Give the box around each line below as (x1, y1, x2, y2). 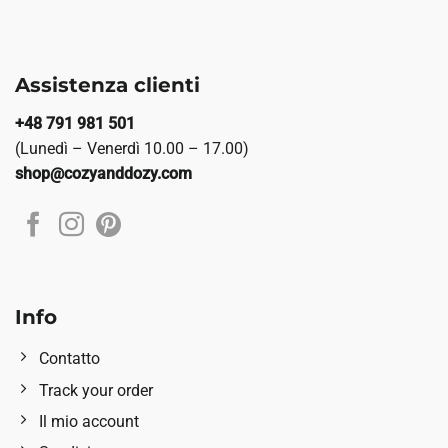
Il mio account (39, 411, 139, 431)
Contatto (39, 349, 100, 369)
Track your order (39, 380, 153, 400)
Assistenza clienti (15, 73, 200, 98)
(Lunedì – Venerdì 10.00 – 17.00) (15, 139, 249, 159)
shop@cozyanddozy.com (15, 164, 192, 184)
